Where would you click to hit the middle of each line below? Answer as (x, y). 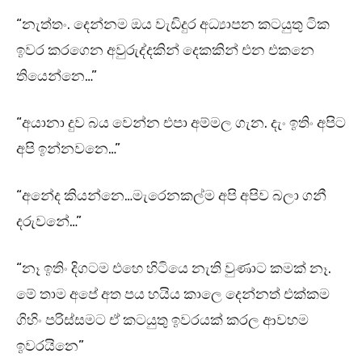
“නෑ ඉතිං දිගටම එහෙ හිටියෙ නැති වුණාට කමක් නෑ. (174, 269)
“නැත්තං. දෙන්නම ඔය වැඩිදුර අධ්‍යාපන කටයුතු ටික (173, 25)
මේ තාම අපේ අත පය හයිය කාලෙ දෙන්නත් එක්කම (173, 295)
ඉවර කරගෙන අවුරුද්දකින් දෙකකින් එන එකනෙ (165, 51)
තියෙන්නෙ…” (57, 76)
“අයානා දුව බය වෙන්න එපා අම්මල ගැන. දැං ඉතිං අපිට (181, 123)
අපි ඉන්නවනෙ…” (68, 149)
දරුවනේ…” (49, 222)
